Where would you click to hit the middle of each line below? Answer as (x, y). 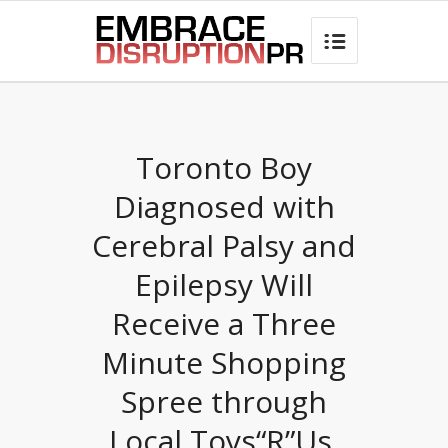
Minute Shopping (224, 362)
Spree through (224, 401)
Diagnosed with (224, 206)
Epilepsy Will (224, 284)
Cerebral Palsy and (224, 245)
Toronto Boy (224, 167)
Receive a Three (224, 323)
